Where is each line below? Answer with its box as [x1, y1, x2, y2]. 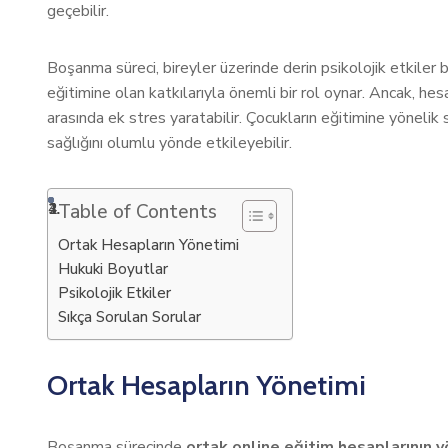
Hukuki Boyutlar [58, 259, 168, 279]
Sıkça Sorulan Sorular [58, 307, 201, 327]
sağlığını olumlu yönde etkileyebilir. [47, 132, 292, 154]
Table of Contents [58, 199, 217, 225]
